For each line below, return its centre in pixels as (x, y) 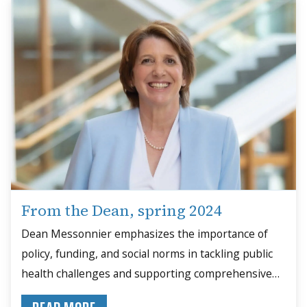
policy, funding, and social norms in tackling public (147, 254)
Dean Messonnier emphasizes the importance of (145, 234)
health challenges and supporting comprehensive (147, 274)
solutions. (46, 294)
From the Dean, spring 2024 (122, 210)
